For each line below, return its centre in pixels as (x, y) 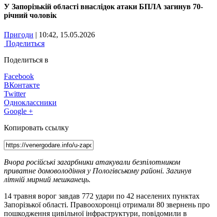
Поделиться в (26, 60)
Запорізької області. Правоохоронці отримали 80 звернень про (107, 204)
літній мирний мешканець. (47, 179)
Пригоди (19, 34)
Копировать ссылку (36, 127)
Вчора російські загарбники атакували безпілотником (92, 162)
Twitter (15, 93)
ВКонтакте (22, 85)
